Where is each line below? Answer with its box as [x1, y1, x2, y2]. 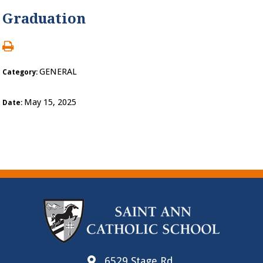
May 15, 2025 [24, 97, 77, 107]
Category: [2, 68, 40, 76]
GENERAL [39, 66, 77, 77]
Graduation [2, 11, 86, 27]
